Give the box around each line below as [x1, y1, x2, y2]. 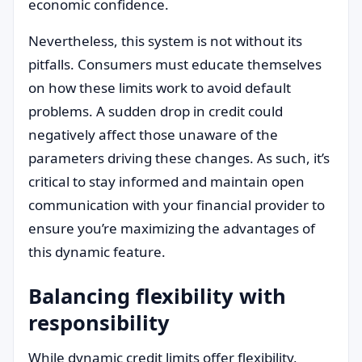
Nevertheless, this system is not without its [28, 32, 302, 50]
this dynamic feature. [28, 242, 166, 261]
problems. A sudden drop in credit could [28, 102, 283, 120]
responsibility [28, 309, 170, 336]
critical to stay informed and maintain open [28, 172, 305, 191]
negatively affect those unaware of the [28, 125, 278, 144]
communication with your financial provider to [28, 196, 325, 214]
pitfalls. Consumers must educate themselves [28, 55, 322, 74]
